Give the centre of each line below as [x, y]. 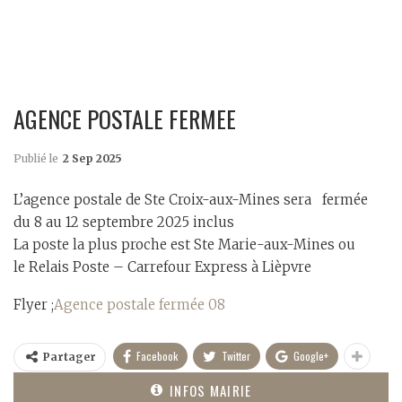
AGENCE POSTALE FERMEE [125, 119]
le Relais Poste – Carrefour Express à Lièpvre [162, 267]
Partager [70, 357]
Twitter [236, 356]
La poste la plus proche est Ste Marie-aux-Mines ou [184, 245]
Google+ [311, 356]
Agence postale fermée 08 [140, 305]
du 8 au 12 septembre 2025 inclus [124, 223]
